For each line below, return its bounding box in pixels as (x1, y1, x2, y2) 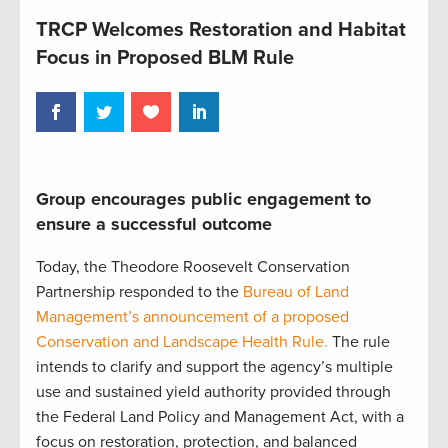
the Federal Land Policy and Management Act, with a (36, 406, 404, 427)
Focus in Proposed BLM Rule (36, 46, 294, 71)
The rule (328, 331, 390, 352)
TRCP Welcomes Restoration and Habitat (36, 18, 406, 43)
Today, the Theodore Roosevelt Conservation (36, 256, 350, 277)
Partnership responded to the (36, 281, 243, 302)
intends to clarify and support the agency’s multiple (36, 356, 393, 377)
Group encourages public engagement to (36, 187, 371, 210)
